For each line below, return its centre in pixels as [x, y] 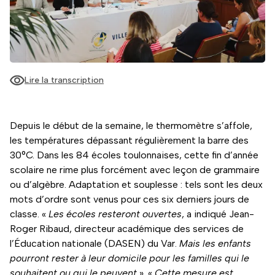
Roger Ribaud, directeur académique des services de [127, 228]
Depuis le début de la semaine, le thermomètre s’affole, [131, 125]
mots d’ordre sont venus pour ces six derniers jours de [130, 199]
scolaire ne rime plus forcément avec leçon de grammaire [135, 169]
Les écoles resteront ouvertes [115, 214]
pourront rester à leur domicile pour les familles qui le [130, 258]
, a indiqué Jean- [218, 214]
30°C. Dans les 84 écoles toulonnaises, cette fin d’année [134, 155]
